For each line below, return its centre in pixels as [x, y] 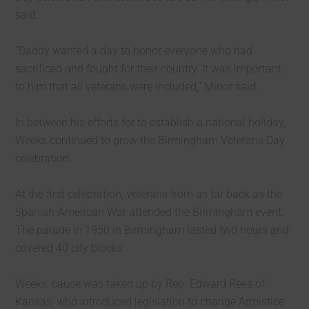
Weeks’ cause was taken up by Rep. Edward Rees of [140, 284]
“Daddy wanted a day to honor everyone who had [134, 51]
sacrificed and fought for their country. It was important [149, 69]
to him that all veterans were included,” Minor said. [137, 87]
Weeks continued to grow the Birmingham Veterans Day [150, 140]
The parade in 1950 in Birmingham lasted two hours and [152, 230]
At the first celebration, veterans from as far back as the [149, 194]
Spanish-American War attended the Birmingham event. [150, 212]
